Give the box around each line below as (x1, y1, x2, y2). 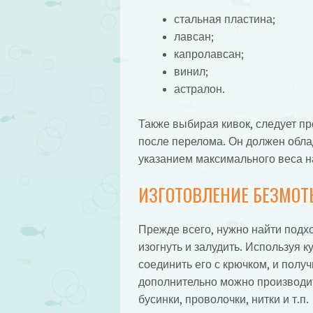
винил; (173, 65, 208, 78)
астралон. (173, 82, 225, 95)
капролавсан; (173, 48, 244, 60)
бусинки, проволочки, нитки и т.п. (138, 293, 309, 306)
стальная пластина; (173, 13, 275, 25)
